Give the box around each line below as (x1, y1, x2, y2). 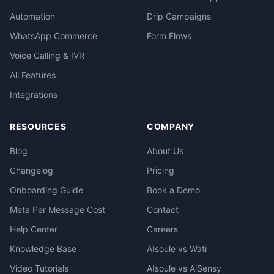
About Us (147, 146, 183, 156)
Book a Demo (147, 185, 200, 195)
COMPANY (147, 121, 194, 131)
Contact (147, 204, 179, 215)
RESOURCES (10, 121, 67, 131)
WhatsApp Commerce (10, 31, 97, 41)
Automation (10, 11, 55, 21)
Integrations (10, 89, 57, 100)
